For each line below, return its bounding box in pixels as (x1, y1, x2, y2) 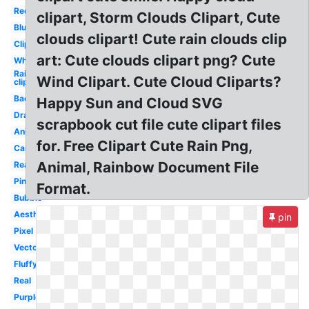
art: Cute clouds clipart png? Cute (37, 52, 276, 69)
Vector (13, 242, 41, 252)
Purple (13, 292, 40, 302)
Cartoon (13, 143, 46, 153)
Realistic (13, 159, 48, 170)
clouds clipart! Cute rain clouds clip (37, 30, 288, 48)
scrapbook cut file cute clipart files (37, 116, 282, 133)
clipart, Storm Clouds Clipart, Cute (37, 9, 281, 26)
